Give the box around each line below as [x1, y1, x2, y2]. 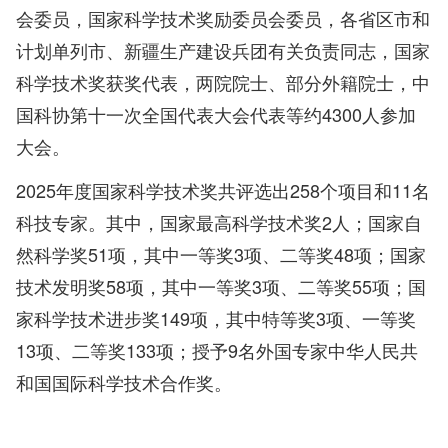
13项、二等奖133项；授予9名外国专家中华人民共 [16, 337, 418, 364]
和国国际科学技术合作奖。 [16, 369, 232, 396]
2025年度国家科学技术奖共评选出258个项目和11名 [16, 177, 430, 204]
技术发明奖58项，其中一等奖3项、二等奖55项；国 [16, 273, 426, 300]
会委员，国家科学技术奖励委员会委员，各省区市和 [16, 5, 430, 32]
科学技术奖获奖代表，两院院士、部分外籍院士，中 [16, 69, 430, 96]
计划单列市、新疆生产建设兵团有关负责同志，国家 [16, 37, 430, 64]
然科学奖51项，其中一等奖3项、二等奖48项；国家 [16, 241, 426, 268]
